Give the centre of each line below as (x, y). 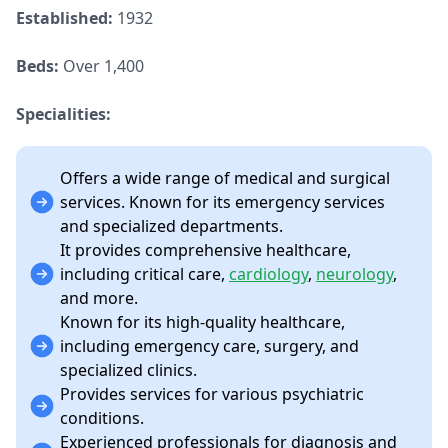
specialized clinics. (128, 370)
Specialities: (63, 114)
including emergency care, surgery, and (209, 346)
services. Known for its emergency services (222, 202)
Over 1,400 (101, 66)
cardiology (268, 274)
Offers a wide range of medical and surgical (225, 178)
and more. (99, 298)
